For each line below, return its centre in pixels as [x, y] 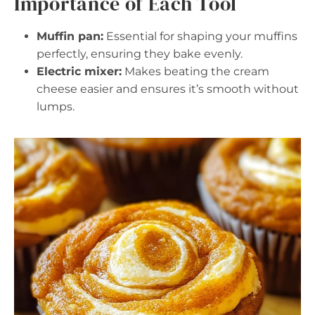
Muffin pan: [70, 36]
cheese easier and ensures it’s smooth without [168, 89]
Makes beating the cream [195, 71]
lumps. [56, 106]
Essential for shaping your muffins [200, 36]
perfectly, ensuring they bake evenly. [140, 53]
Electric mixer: [79, 71]
